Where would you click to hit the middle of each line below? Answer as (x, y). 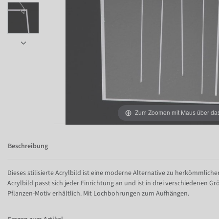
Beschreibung (28, 146)
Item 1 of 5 (23, 80)
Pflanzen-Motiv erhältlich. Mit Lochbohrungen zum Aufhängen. (98, 194)
